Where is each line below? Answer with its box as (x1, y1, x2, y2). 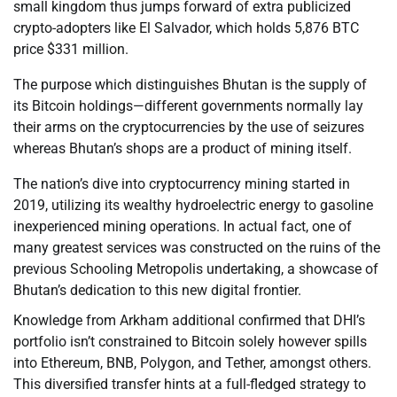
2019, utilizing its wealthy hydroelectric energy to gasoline (13, 197, 373, 214)
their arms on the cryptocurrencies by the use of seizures (13, 119, 364, 136)
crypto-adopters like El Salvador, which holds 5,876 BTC (13, 19, 359, 37)
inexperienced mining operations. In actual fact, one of (13, 218, 352, 236)
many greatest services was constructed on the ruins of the (13, 239, 380, 257)
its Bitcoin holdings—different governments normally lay (13, 97, 363, 115)
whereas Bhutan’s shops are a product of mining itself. (13, 140, 352, 158)
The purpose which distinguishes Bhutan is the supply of (13, 76, 367, 94)
